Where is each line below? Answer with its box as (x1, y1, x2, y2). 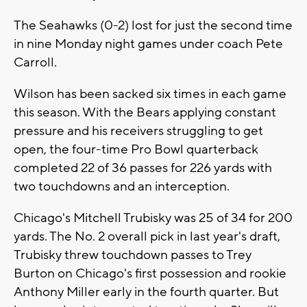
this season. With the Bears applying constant (14, 104, 276, 121)
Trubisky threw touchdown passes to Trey (14, 247, 251, 264)
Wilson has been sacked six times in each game (14, 86, 286, 103)
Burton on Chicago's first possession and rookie (14, 265, 286, 282)
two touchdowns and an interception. (14, 178, 230, 195)
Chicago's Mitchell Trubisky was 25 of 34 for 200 (14, 210, 293, 227)
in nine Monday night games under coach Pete (14, 36, 283, 53)
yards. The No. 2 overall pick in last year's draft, (14, 228, 280, 245)
